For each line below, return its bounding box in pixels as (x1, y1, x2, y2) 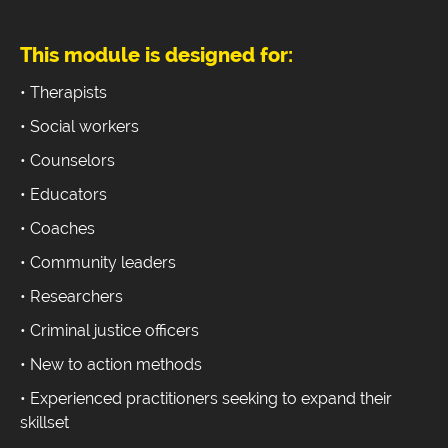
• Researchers (20, 287, 123, 307)
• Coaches (20, 219, 95, 239)
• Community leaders (20, 253, 176, 273)
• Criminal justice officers (20, 321, 199, 341)
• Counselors (20, 151, 115, 171)
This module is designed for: (20, 43, 293, 68)
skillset (20, 413, 69, 433)
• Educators (20, 185, 107, 205)
